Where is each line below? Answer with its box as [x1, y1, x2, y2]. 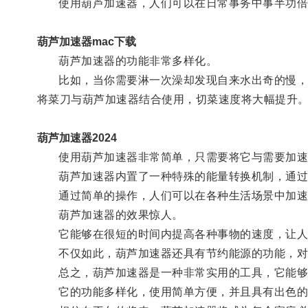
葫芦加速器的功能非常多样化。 [36, 54, 218, 67]
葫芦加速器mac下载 [36, 35, 136, 47]
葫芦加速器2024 [36, 131, 117, 144]
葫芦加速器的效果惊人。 [36, 208, 184, 221]
